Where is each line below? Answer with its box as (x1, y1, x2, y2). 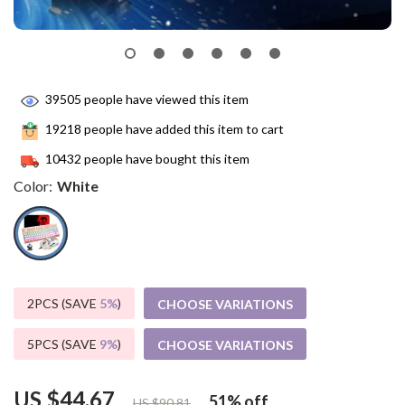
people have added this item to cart (81, 121, 284, 137)
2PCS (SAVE (27, 296, 99, 311)
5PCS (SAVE (27, 336, 99, 352)
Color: (14, 177, 52, 194)
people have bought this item (81, 151, 250, 167)
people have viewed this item (81, 91, 249, 108)
